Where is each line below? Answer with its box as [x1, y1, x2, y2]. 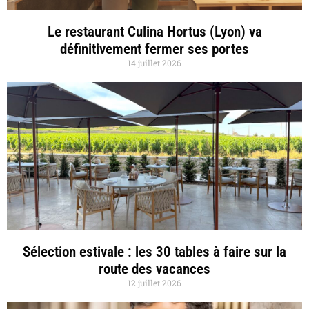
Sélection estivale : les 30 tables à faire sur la [23, 243, 286, 261]
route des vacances [99, 261, 210, 278]
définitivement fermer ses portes [60, 41, 249, 58]
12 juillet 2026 [128, 277, 181, 289]
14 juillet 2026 [128, 57, 181, 69]
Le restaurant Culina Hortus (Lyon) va [47, 23, 262, 41]
